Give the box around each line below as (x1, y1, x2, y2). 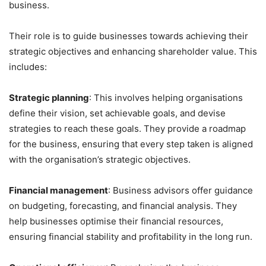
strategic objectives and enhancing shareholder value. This (9, 46, 257, 58)
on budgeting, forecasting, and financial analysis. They (9, 200, 237, 212)
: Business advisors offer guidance (108, 185, 253, 197)
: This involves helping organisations (89, 92, 243, 104)
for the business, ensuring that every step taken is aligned (9, 138, 253, 150)
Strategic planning (9, 92, 89, 104)
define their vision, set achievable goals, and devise (9, 107, 226, 119)
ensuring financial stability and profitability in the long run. (9, 231, 252, 243)
